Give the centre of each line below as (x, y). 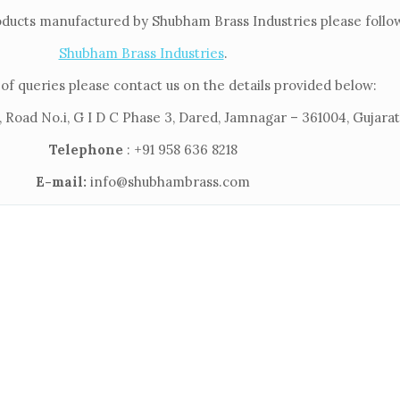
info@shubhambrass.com (168, 181)
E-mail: (61, 181)
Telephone (86, 149)
